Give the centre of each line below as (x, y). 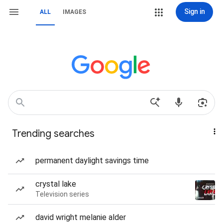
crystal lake (56, 184)
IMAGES (74, 12)
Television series (62, 194)
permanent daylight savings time (92, 161)
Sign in (194, 11)
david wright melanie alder (81, 217)
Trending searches (53, 134)
